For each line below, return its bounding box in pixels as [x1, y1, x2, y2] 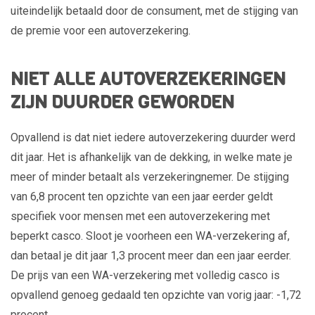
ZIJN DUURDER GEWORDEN [11, 90, 234, 115]
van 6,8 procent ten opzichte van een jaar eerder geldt [11, 189, 273, 203]
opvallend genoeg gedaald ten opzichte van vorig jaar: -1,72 [11, 288, 302, 302]
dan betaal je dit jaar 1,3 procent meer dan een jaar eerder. [11, 248, 291, 262]
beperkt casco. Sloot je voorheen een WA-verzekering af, [11, 229, 290, 243]
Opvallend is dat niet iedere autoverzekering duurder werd [11, 130, 295, 144]
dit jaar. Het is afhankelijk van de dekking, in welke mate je [11, 150, 292, 164]
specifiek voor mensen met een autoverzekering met [11, 209, 270, 223]
